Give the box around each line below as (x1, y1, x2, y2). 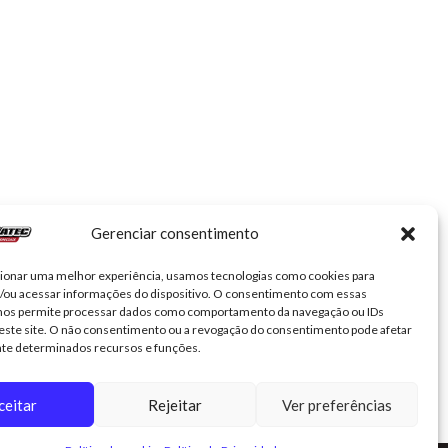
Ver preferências (281, 395, 392, 414)
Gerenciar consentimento (90, 224, 259, 242)
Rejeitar (147, 395, 202, 414)
